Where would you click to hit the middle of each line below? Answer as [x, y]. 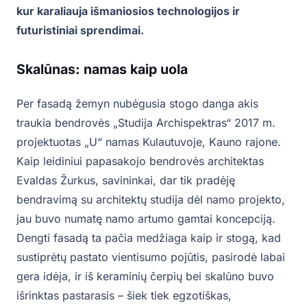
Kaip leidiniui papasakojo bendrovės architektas [140, 161]
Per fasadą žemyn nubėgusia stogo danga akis [137, 103]
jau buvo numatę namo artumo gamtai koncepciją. [146, 218]
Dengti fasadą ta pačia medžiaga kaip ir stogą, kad [149, 237]
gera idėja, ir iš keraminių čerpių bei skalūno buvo [145, 276]
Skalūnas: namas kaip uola [102, 69]
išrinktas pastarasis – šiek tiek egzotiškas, [124, 295]
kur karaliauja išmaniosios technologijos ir [128, 11]
